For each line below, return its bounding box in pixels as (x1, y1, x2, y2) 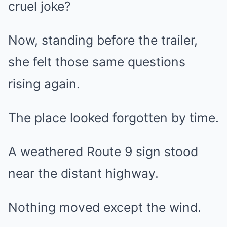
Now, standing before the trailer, (8, 32, 198, 48)
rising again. (8, 76, 80, 91)
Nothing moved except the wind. (8, 200, 201, 215)
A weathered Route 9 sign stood (8, 144, 198, 159)
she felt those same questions (8, 54, 185, 69)
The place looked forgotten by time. (8, 110, 219, 125)
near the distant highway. (8, 166, 159, 181)
